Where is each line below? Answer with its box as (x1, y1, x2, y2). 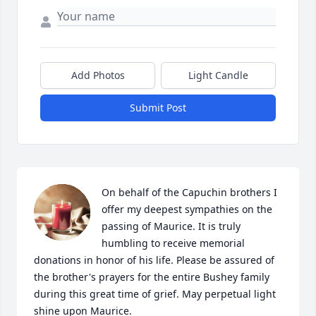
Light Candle (188, 68, 248, 82)
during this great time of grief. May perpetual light (34, 287, 276, 300)
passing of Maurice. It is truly (102, 219, 241, 233)
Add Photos (71, 68, 125, 82)
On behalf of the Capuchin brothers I (102, 186, 277, 199)
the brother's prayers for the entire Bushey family (34, 270, 269, 284)
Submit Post (130, 101, 186, 114)
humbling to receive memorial (102, 236, 245, 250)
